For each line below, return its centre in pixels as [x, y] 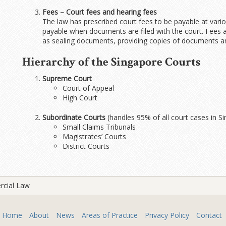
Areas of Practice [109, 215]
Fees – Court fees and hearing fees [99, 12]
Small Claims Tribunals [99, 127]
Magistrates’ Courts [94, 136]
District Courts [86, 146]
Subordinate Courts [74, 117]
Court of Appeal [88, 88]
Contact [209, 215]
